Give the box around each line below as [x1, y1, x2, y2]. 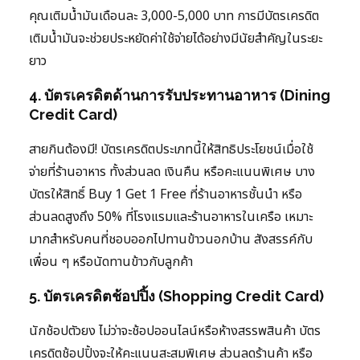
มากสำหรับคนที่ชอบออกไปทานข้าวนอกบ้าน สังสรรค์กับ [29, 230, 313, 250]
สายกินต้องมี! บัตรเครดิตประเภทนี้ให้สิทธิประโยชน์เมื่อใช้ [29, 140, 313, 160]
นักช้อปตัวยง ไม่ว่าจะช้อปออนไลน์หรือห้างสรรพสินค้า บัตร [29, 321, 321, 342]
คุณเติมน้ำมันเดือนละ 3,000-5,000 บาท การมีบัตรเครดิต [29, 6, 319, 27]
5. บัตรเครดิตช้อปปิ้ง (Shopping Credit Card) [29, 288, 324, 305]
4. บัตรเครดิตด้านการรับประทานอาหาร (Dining [29, 87, 330, 104]
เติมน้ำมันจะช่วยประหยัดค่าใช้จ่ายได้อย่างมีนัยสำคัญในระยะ [29, 29, 322, 49]
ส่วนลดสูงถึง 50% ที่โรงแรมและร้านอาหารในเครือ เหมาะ [29, 207, 313, 227]
